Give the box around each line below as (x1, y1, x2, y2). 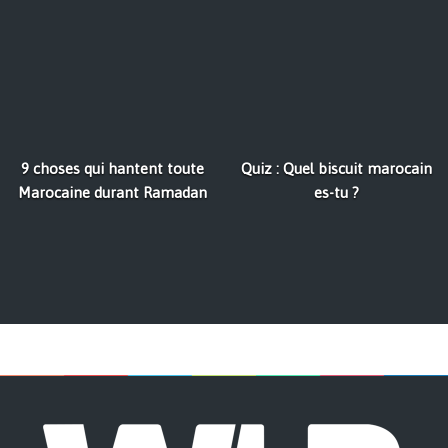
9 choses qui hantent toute (20, 160, 204, 178)
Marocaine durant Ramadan (17, 184, 207, 202)
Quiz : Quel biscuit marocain (240, 160, 432, 178)
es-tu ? (313, 184, 359, 202)
